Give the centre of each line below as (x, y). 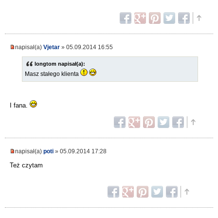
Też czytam (26, 165)
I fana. (20, 106)
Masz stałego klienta (53, 74)
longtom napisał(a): (60, 64)
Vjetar (52, 47)
